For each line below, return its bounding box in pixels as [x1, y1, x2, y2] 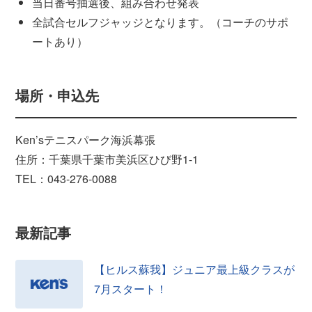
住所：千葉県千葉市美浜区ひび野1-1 [15, 150, 199, 167]
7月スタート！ [94, 280, 168, 297]
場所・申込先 [15, 85, 100, 106]
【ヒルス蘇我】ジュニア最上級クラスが [94, 260, 295, 277]
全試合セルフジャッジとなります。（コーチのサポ [32, 14, 289, 31]
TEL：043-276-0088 [15, 170, 118, 187]
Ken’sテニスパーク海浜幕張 [15, 131, 156, 148]
